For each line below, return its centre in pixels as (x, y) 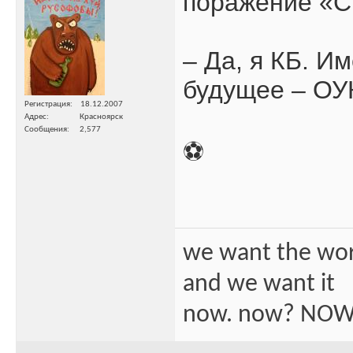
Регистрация (47, 104)
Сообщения (46, 130)
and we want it (259, 284)
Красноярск (101, 117)
